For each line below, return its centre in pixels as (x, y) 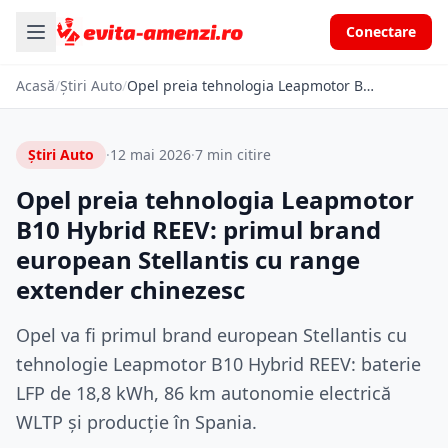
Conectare (381, 31)
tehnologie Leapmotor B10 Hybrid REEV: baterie (218, 364)
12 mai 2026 (150, 154)
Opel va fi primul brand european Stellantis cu (211, 335)
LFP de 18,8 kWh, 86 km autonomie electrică (203, 393)
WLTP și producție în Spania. (136, 422)
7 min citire (233, 154)
